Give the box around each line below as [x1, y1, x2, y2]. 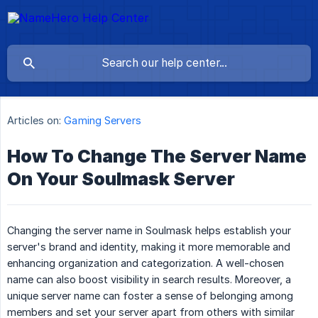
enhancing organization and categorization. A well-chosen [7, 257, 284, 270]
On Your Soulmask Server [7, 168, 235, 190]
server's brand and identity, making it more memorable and [7, 241, 290, 253]
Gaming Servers [64, 114, 141, 127]
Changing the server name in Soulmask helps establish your [7, 224, 291, 237]
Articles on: [7, 114, 62, 127]
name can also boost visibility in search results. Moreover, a [7, 273, 291, 286]
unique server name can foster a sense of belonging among [7, 290, 293, 302]
